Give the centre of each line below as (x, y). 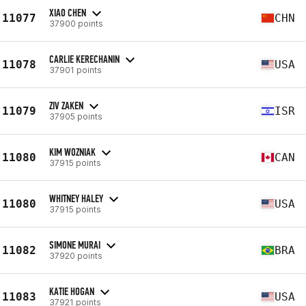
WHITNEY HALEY (76, 198)
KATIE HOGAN (72, 291)
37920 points (76, 255)
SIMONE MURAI (75, 245)
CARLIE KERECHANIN (84, 59)
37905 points (76, 116)
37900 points (76, 23)
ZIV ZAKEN (66, 105)
